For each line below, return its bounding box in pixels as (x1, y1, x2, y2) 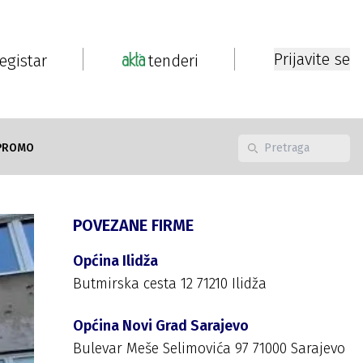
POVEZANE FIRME (73, 216, 194, 235)
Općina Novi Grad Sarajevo (73, 317, 249, 335)
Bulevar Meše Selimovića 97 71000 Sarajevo (73, 340, 345, 357)
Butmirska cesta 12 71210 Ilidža (73, 275, 267, 293)
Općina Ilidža (73, 252, 158, 270)
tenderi (148, 51, 199, 70)
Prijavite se (274, 49, 350, 69)
